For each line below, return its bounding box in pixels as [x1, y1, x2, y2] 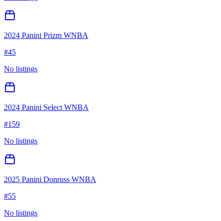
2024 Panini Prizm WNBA [4, 31, 88, 40]
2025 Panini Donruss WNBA [4, 175, 96, 184]
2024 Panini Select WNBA [4, 103, 89, 112]
